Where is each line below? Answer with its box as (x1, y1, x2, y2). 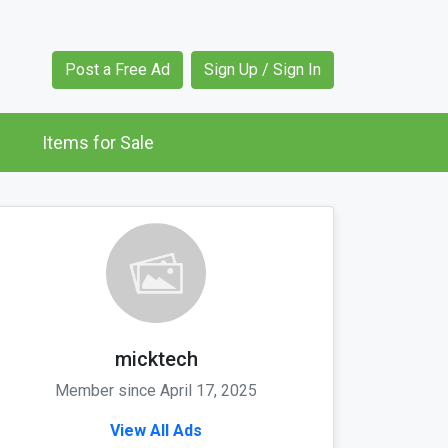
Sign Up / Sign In (204, 60, 321, 80)
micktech (114, 347, 198, 372)
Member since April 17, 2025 (55, 381, 257, 401)
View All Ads (110, 421, 202, 441)
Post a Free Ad (65, 60, 170, 80)
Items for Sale (42, 132, 154, 154)
